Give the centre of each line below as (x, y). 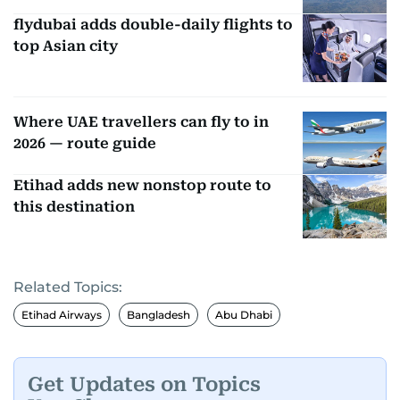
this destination (74, 207)
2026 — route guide (85, 143)
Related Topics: (68, 287)
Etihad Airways (62, 314)
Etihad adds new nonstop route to (142, 186)
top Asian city (66, 46)
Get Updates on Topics (144, 385)
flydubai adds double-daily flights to (153, 24)
